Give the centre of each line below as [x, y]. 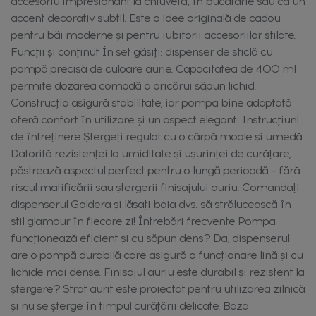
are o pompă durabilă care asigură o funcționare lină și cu [157, 255]
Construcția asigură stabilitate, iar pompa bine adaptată [151, 102]
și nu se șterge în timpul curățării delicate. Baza [129, 305]
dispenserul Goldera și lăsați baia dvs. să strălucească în [151, 204]
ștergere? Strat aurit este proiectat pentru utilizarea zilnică [158, 288]
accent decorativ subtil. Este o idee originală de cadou [145, 18]
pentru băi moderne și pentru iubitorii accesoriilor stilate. [153, 35]
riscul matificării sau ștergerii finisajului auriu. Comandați [155, 187]
